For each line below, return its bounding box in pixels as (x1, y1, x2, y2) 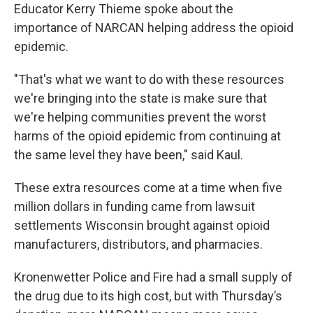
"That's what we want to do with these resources (14, 72, 284, 87)
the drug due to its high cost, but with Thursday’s (14, 289, 282, 303)
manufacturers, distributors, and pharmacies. (14, 237, 263, 252)
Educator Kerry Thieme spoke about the (14, 1, 233, 16)
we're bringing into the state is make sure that (14, 91, 267, 105)
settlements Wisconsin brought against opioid (14, 218, 270, 233)
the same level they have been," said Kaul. (14, 147, 243, 162)
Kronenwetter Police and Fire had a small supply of (14, 270, 293, 284)
